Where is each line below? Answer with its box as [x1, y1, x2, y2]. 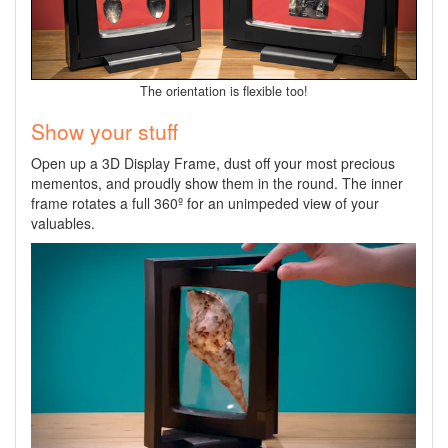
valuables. [31, 213, 95, 234]
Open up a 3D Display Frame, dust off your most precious [31, 153, 395, 174]
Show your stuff [31, 116, 178, 147]
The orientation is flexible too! [140, 82, 308, 101]
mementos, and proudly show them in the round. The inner [31, 173, 403, 194]
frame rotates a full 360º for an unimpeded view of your [31, 193, 379, 214]
